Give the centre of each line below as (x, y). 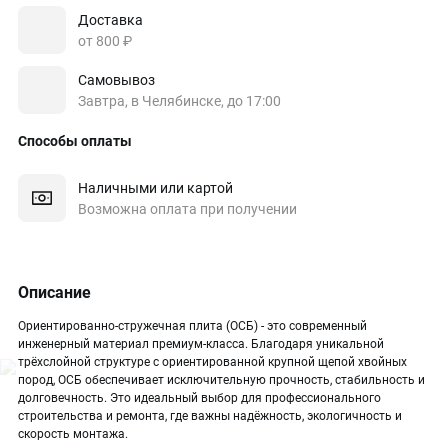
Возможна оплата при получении (187, 208)
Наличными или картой (155, 187)
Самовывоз (116, 79)
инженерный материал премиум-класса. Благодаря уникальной (201, 344)
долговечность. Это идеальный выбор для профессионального (199, 398)
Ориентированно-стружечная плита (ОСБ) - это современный (192, 326)
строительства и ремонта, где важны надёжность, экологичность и (210, 416)
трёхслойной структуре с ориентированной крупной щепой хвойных (212, 362)
